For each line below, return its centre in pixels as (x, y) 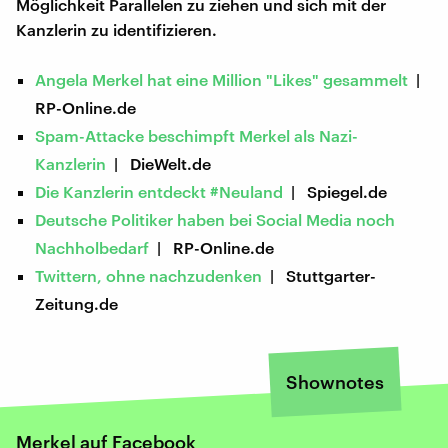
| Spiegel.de (335, 191)
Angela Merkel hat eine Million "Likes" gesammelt (222, 79)
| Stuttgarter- (319, 275)
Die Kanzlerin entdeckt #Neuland (159, 191)
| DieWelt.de (159, 163)
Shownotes (335, 381)
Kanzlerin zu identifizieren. (116, 29)
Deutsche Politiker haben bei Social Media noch (215, 219)
